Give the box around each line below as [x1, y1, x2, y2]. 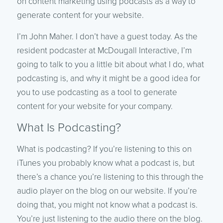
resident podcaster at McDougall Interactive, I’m [16, 45, 192, 56]
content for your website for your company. [16, 101, 173, 111]
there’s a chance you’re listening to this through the [16, 171, 204, 182]
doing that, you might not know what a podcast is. [16, 199, 198, 210]
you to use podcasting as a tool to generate [16, 87, 177, 98]
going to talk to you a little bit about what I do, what [16, 59, 204, 70]
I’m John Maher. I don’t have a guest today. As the [16, 31, 198, 42]
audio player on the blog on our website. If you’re [16, 185, 197, 196]
